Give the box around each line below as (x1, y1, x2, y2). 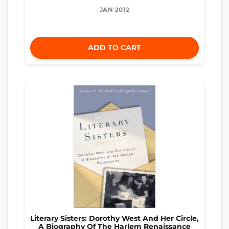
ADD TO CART (88, 43, 141, 53)
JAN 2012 (99, 6, 130, 14)
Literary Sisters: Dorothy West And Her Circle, (30, 214, 199, 223)
